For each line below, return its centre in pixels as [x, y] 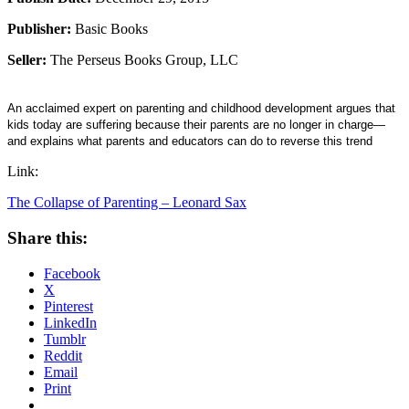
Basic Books [110, 29]
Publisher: [39, 29]
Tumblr [65, 339]
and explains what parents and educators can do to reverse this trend [190, 142]
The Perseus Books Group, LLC [142, 60]
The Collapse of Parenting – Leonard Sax [127, 203]
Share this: [47, 238]
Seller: [27, 60]
